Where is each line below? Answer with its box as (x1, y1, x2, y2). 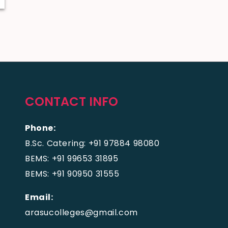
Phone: (25, 122, 56, 134)
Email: (25, 191, 53, 203)
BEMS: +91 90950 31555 (25, 168, 120, 180)
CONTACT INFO (25, 93, 118, 110)
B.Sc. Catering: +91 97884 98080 (25, 137, 160, 149)
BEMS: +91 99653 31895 (25, 153, 119, 164)
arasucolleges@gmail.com (25, 207, 138, 218)
